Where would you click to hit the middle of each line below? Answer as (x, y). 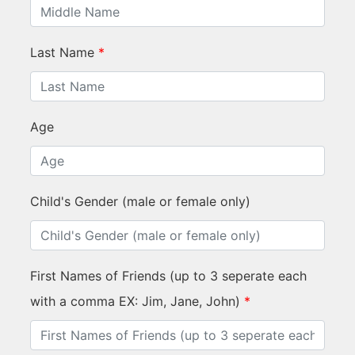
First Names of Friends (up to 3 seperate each (168, 275)
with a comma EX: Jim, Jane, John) (135, 301)
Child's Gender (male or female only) (140, 201)
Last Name (62, 52)
